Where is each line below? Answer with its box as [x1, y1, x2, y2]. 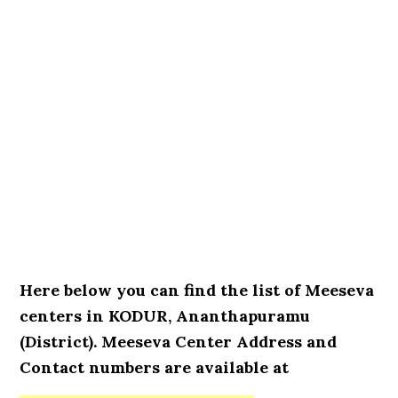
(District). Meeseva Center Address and [20, 331, 338, 352]
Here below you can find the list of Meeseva [20, 280, 375, 300]
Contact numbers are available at [20, 357, 290, 378]
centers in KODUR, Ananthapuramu [20, 306, 311, 326]
